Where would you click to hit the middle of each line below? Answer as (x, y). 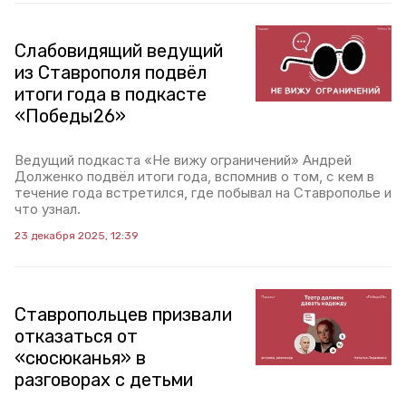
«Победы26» (70, 116)
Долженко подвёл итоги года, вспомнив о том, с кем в (194, 176)
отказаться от (76, 336)
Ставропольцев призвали (123, 314)
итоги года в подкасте (111, 94)
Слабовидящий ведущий (119, 51)
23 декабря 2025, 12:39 (77, 236)
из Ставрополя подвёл (111, 72)
